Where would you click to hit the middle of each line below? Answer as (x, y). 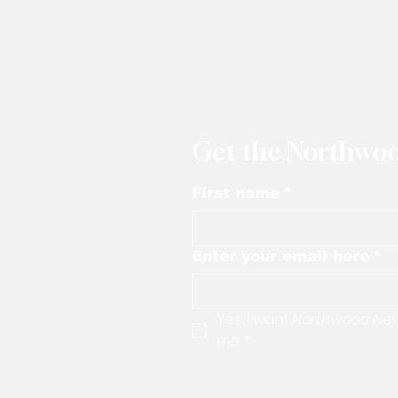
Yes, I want (255, 319)
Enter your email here (281, 256)
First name (236, 193)
